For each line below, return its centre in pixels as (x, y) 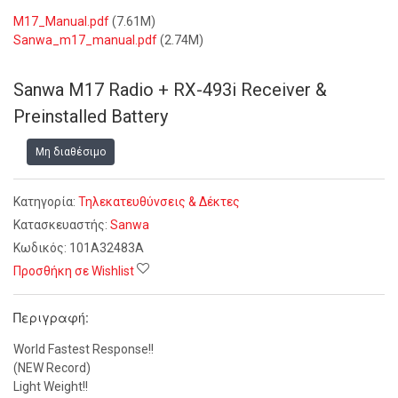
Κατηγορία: (46, 202)
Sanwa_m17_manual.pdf (85, 40)
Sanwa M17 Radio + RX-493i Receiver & (170, 90)
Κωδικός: (41, 248)
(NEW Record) (52, 368)
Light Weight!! (51, 386)
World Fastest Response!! (84, 349)
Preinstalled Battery (91, 116)
